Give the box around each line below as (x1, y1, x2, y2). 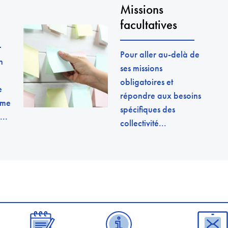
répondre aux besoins (120, 90, 201, 102)
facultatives (120, 16, 177, 34)
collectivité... (120, 117, 166, 129)
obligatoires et (120, 76, 173, 88)
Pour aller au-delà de (120, 48, 199, 61)
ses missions (120, 62, 162, 74)
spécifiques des (120, 103, 175, 116)
